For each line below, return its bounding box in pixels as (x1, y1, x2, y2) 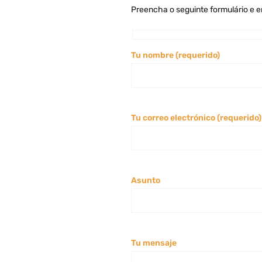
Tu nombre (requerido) (131, 50, 220, 61)
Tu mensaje (131, 238, 177, 249)
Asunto (131, 175, 160, 186)
